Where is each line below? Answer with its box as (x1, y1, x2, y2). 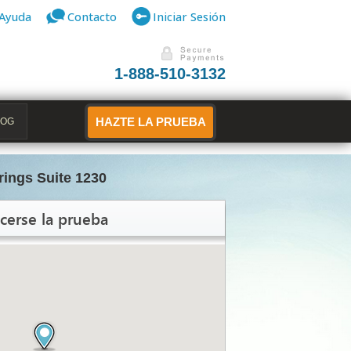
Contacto (67, 9, 117, 24)
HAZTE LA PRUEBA (95, 116, 206, 128)
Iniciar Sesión (153, 9, 226, 24)
